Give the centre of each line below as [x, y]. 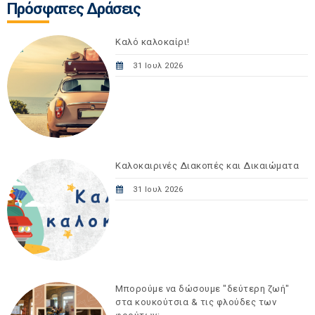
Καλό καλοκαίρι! [153, 42]
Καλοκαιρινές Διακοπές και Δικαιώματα [207, 165]
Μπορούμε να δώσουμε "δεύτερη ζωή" [202, 289]
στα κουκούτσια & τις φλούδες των [196, 302]
